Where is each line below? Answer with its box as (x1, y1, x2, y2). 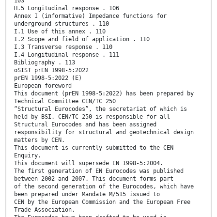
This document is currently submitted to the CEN (14, 144, 173, 151)
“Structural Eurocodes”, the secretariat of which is (14, 105, 187, 112)
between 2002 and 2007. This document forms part (14, 175, 173, 182)
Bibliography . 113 (14, 59, 75, 66)
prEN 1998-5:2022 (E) (14, 74, 82, 81)
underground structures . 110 (14, 20, 109, 27)
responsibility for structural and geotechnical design (14, 128, 194, 136)
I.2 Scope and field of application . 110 (14, 35, 150, 43)
